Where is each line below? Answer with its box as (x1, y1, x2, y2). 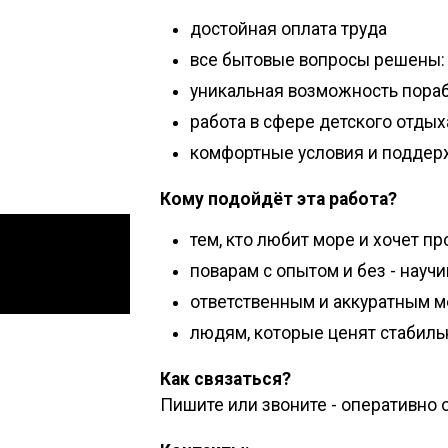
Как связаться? (160, 368, 291, 389)
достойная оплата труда (190, 18, 387, 39)
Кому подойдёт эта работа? (160, 188, 397, 209)
